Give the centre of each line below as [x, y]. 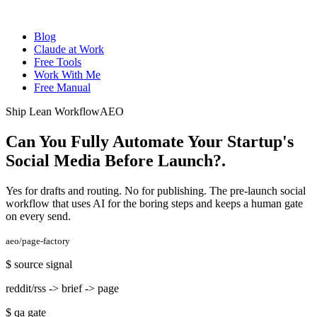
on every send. [38, 216]
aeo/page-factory [38, 241]
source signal [42, 264]
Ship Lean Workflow [53, 111]
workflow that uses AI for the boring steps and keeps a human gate [154, 203]
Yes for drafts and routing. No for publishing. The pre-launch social [156, 190]
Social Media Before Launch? [114, 160]
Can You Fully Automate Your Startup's [150, 141]
